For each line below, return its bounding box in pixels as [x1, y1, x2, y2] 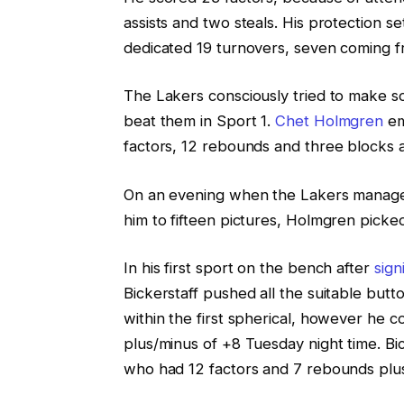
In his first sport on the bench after [123, 259, 374, 278]
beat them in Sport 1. [123, 112, 276, 131]
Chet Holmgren [275, 112, 384, 131]
